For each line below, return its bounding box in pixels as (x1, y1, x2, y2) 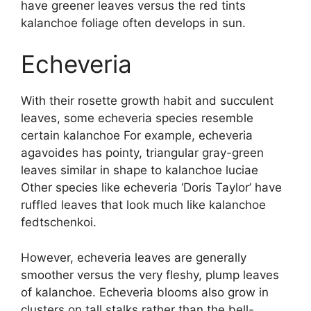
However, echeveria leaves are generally (21, 250, 246, 264)
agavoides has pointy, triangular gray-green (21, 146, 264, 160)
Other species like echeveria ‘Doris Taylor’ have (21, 180, 282, 195)
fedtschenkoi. (21, 215, 96, 230)
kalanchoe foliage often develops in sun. (21, 15, 246, 30)
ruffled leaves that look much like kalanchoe (21, 198, 266, 212)
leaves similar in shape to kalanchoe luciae (21, 163, 258, 178)
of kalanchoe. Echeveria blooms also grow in (21, 285, 269, 299)
